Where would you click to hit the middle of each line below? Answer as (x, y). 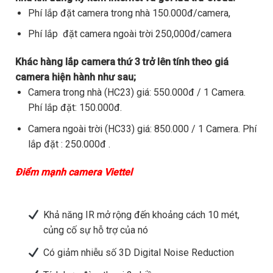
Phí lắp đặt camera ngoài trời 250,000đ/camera (129, 34)
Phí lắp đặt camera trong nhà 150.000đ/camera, (129, 13)
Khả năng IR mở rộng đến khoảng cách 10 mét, (141, 215)
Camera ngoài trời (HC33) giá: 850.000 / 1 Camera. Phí (142, 129)
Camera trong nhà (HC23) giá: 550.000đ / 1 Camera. (136, 93)
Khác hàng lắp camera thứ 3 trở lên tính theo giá (122, 62)
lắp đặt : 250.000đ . (69, 144)
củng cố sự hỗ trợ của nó (95, 230)
